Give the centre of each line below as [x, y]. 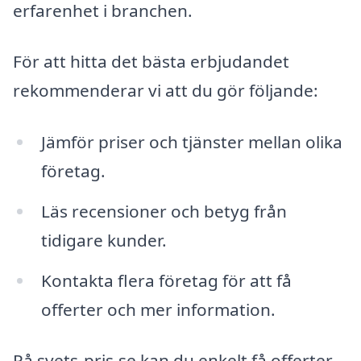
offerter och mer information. [158, 309]
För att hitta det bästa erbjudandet [151, 62]
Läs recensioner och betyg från [164, 211]
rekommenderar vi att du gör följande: [166, 91]
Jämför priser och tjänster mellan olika [191, 141]
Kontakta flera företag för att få [166, 280]
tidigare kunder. [104, 240]
